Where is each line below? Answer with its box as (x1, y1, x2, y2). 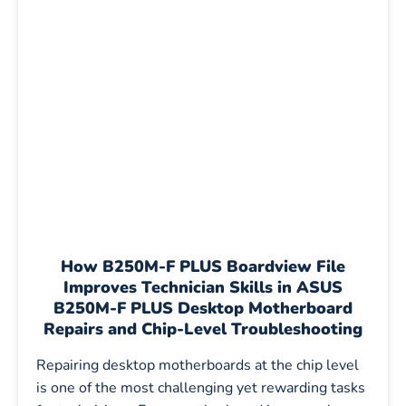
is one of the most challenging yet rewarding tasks (36, 378, 365, 398)
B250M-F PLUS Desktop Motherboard (53, 297, 353, 319)
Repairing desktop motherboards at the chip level (36, 355, 359, 375)
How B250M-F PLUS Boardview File (61, 256, 345, 277)
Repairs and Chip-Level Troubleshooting (43, 318, 362, 340)
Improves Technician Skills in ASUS (63, 276, 343, 298)
